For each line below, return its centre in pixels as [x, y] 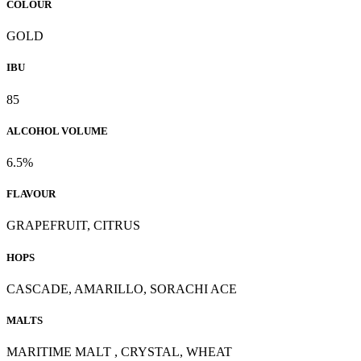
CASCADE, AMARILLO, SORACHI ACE [122, 288]
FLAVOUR [31, 194]
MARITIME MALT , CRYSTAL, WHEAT [119, 352]
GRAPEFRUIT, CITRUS [73, 226]
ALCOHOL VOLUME [57, 131]
